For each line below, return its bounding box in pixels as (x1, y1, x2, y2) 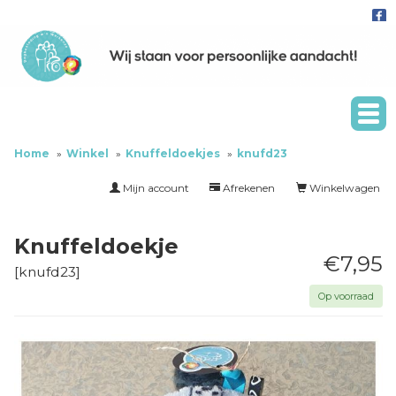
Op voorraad (318, 290, 374, 303)
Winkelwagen (307, 181, 380, 195)
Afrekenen (220, 181, 275, 195)
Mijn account (120, 181, 189, 195)
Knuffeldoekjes (126, 147, 220, 161)
